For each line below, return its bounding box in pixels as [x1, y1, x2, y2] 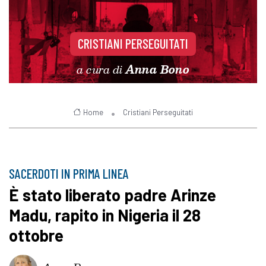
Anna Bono [125, 60, 189, 78]
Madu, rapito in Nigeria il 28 [9, 205, 201, 226]
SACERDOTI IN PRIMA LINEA [9, 166, 129, 182]
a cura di [77, 60, 125, 78]
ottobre [9, 225, 64, 246]
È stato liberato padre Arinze [9, 185, 216, 205]
